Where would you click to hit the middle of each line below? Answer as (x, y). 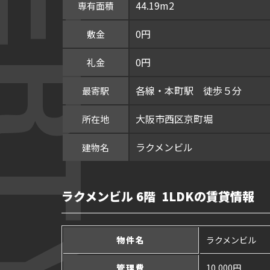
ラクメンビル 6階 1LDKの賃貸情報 (158, 196)
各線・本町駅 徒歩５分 (189, 90)
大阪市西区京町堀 (174, 119)
